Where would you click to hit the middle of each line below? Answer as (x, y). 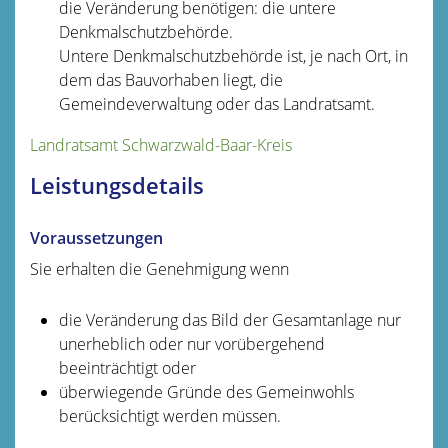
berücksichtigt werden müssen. (169, 415)
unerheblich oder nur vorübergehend (191, 343)
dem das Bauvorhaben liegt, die (170, 79)
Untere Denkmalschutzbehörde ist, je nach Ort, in (233, 55)
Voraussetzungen (96, 237)
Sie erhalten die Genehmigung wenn (159, 268)
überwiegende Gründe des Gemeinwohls (206, 391)
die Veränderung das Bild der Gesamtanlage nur (229, 319)
